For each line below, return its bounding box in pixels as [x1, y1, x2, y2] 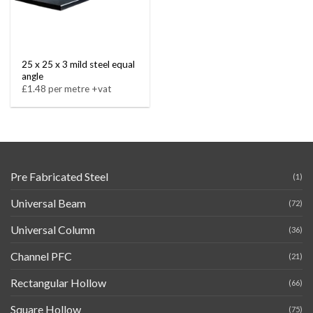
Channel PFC [10, 249, 72, 263]
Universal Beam [10, 196, 86, 210]
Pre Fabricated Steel [10, 169, 108, 183]
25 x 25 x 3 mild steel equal [22, 58, 136, 70]
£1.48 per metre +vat [22, 83, 112, 95]
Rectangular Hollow [10, 275, 106, 289]
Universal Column [10, 222, 95, 236]
